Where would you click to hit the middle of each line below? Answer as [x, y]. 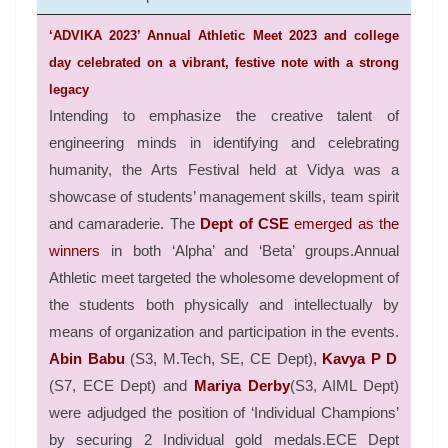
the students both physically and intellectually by [224, 305]
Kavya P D [360, 359]
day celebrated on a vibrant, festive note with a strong [224, 63]
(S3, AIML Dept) [344, 386]
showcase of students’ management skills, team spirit [224, 197]
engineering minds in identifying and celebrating [224, 143]
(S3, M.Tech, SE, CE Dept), [223, 359]
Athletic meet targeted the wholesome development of [224, 278]
